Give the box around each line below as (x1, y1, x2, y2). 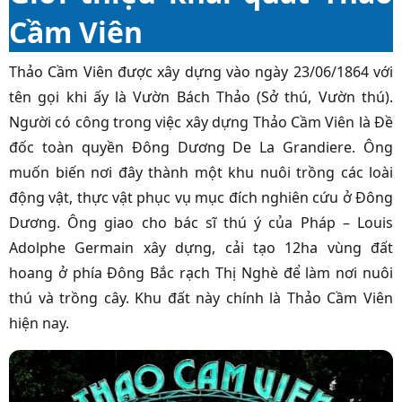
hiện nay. (9, 313, 73, 334)
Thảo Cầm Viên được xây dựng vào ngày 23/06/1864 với (9, 62, 393, 83)
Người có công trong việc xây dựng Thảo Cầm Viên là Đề (9, 112, 393, 133)
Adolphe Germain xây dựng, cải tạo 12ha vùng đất (9, 238, 393, 258)
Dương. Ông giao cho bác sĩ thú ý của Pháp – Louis (9, 213, 393, 233)
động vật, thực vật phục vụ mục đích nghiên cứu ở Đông (9, 188, 393, 208)
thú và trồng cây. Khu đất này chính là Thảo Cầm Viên (9, 288, 393, 309)
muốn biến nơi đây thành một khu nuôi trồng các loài (9, 162, 393, 183)
